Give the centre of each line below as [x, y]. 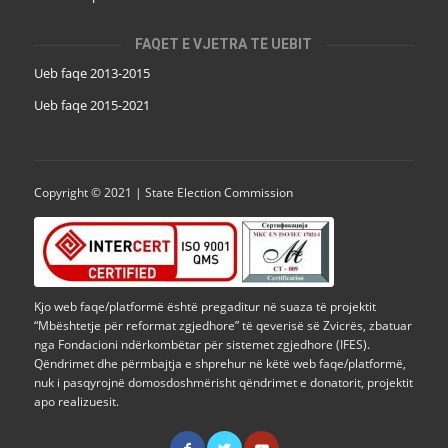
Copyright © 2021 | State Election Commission [163, 192]
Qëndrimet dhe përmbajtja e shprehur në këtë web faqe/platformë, [219, 363]
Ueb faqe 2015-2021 [91, 105]
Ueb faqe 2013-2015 [91, 73]
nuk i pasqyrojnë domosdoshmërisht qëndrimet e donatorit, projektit [223, 382]
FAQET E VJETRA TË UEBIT [224, 44]
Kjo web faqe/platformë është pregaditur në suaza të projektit [204, 306]
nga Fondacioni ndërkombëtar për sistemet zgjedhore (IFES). [201, 344]
